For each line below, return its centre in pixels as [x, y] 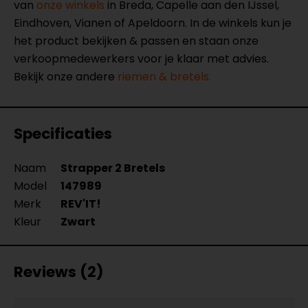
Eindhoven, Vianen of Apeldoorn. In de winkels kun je [153, 23]
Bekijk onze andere [66, 77]
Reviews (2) [59, 272]
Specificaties [63, 134]
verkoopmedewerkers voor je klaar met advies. [141, 59]
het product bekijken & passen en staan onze [136, 41]
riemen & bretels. [164, 77]
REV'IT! [81, 204]
